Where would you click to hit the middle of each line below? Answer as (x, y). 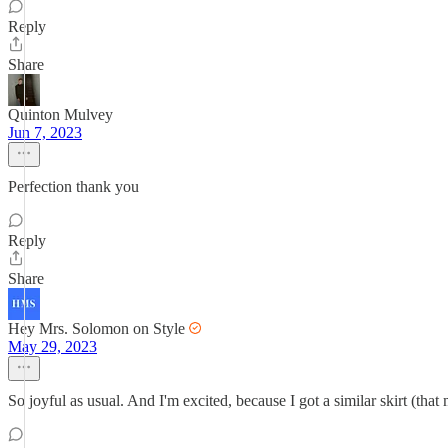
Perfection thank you (73, 186)
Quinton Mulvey (60, 114)
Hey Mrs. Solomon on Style (96, 328)
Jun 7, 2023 (45, 132)
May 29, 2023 (52, 346)
